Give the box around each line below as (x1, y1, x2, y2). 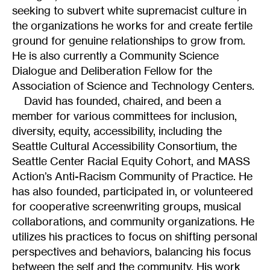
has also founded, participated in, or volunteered (12, 184, 253, 198)
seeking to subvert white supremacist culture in (12, 4, 246, 17)
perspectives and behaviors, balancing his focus (12, 245, 251, 259)
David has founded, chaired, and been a (24, 94, 221, 108)
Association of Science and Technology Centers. (12, 79, 257, 93)
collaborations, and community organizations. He (12, 215, 254, 228)
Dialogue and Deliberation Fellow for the (12, 64, 212, 78)
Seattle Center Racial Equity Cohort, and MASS (12, 154, 250, 168)
